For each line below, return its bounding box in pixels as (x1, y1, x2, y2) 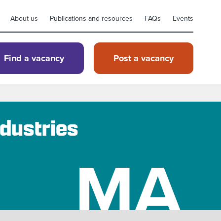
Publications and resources (50, 13, 133, 24)
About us (10, 13, 38, 24)
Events (173, 13, 193, 24)
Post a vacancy (113, 52, 174, 65)
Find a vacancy (4, 52, 64, 65)
